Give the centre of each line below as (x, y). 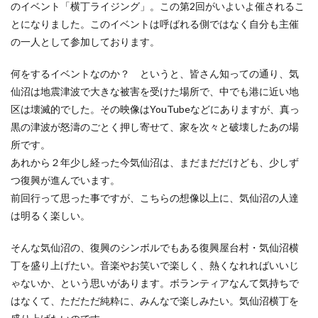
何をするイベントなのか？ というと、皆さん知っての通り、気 (155, 74)
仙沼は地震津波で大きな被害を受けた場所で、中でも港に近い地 (155, 92)
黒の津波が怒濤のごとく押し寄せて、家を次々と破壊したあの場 (155, 127)
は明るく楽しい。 (50, 216)
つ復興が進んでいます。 (65, 180)
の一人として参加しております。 (85, 42)
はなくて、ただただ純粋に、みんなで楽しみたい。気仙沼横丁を (155, 301)
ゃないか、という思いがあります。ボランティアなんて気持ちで (155, 283)
